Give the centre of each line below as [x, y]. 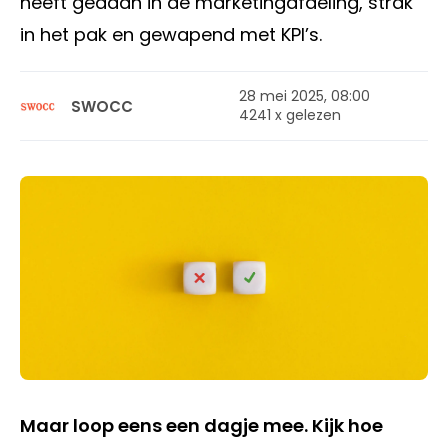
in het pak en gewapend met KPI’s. [173, 34]
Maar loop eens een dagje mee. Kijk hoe [201, 425]
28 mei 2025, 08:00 [304, 96]
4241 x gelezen [290, 115]
